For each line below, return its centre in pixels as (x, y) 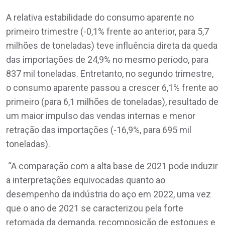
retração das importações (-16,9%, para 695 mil (99, 130)
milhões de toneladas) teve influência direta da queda (112, 45)
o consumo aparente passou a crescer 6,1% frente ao (112, 87)
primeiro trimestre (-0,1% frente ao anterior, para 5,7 (107, 31)
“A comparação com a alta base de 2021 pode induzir (112, 166)
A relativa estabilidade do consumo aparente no (100, 17)
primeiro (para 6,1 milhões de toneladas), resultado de (112, 101)
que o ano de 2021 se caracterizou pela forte (95, 208)
